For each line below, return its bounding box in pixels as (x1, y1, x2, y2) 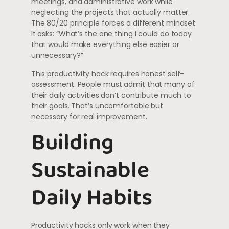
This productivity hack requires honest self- (31, 68, 185, 79)
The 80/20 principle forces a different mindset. (31, 18, 197, 29)
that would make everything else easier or (31, 39, 179, 50)
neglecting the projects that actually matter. (31, 7, 190, 18)
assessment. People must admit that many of (31, 79, 195, 89)
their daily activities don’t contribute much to (31, 89, 192, 100)
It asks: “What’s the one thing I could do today (31, 29, 192, 39)
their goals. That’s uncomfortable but (31, 100, 164, 111)
